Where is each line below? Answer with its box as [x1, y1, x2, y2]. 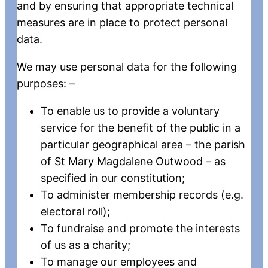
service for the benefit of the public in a [41, 121, 240, 134]
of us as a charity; [41, 238, 130, 251]
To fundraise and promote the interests [41, 221, 240, 234]
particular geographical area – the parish [41, 138, 245, 151]
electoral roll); [41, 205, 110, 218]
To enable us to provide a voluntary [41, 104, 220, 117]
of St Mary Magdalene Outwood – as [41, 154, 226, 167]
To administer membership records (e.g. [41, 188, 243, 201]
